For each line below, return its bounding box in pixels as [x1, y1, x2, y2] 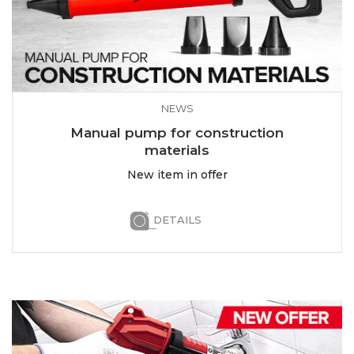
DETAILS [153, 213, 201, 227]
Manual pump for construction [70, 125, 284, 141]
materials [145, 142, 209, 159]
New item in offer [126, 168, 228, 183]
